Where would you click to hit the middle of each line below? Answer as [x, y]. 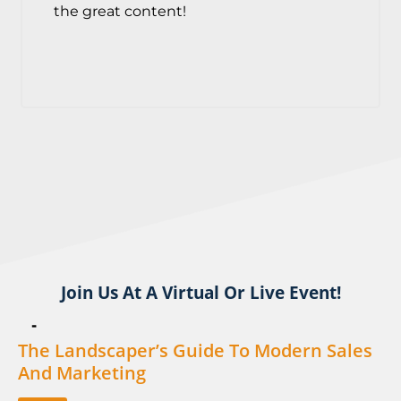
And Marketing [82, 373]
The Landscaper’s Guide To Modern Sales [195, 351]
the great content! [119, 12]
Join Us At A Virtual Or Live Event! [200, 293]
